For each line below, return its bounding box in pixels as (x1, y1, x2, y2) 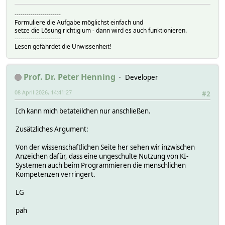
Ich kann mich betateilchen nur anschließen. (16, 106, 151, 116)
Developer (125, 72, 158, 82)
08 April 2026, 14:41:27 (15, 88, 72, 96)
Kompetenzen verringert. (16, 169, 95, 179)
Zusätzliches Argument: (16, 124, 88, 134)
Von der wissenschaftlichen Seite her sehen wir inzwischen (16, 142, 195, 152)
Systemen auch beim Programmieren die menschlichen (16, 160, 186, 170)
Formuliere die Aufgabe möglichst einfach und (15, 18, 143, 27)
